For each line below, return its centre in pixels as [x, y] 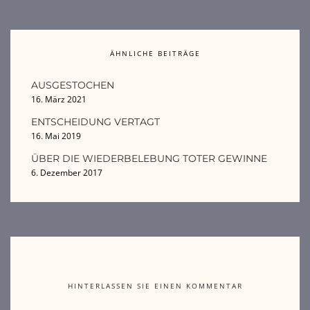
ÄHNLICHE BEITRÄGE [155, 54]
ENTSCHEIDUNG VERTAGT [95, 122]
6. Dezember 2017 [67, 173]
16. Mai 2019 [56, 136]
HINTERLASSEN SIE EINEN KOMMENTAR [155, 286]
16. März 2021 [59, 100]
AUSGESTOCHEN [73, 85]
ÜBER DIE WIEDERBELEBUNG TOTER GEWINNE [149, 159]
